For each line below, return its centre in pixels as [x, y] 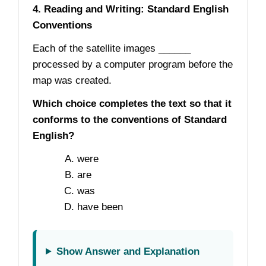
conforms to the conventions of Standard [130, 119]
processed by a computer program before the [133, 64]
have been [100, 207]
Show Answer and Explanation [128, 251]
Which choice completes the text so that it [132, 103]
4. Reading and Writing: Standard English [131, 9]
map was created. [72, 80]
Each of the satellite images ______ [112, 48]
